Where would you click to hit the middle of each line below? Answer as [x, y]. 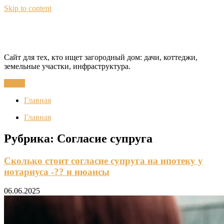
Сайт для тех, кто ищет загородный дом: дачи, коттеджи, [101, 57]
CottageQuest [51, 33]
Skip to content [28, 8]
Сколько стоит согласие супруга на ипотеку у [103, 160]
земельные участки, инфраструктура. [67, 66]
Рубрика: [30, 138]
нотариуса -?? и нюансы [57, 171]
